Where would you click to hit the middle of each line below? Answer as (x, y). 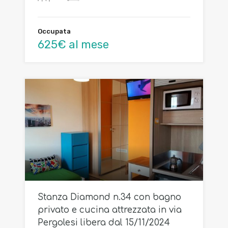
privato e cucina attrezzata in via (110, 210)
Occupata (54, 31)
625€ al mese (73, 44)
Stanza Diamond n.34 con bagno (109, 197)
